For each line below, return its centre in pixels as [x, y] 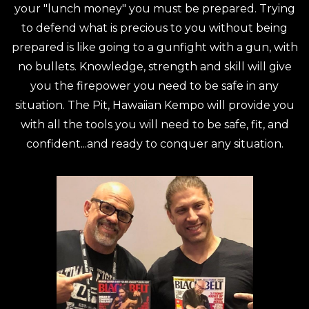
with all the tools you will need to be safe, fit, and [154, 124]
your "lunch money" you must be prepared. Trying [154, 8]
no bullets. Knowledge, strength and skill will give [154, 66]
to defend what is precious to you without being [154, 28]
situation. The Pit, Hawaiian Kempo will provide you [154, 105]
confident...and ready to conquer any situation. [154, 143]
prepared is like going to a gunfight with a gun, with [154, 47]
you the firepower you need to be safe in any [154, 86]
